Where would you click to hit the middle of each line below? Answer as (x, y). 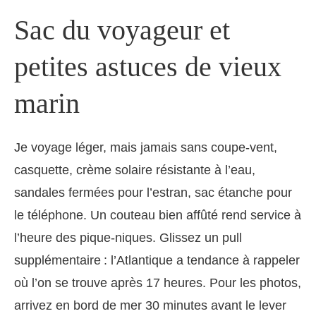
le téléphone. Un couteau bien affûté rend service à (158, 215)
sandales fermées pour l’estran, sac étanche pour (153, 193)
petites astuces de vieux (148, 67)
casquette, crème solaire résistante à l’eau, (135, 170)
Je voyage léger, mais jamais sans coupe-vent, (146, 148)
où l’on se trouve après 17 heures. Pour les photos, (158, 283)
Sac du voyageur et (122, 30)
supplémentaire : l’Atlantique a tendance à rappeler (157, 261)
